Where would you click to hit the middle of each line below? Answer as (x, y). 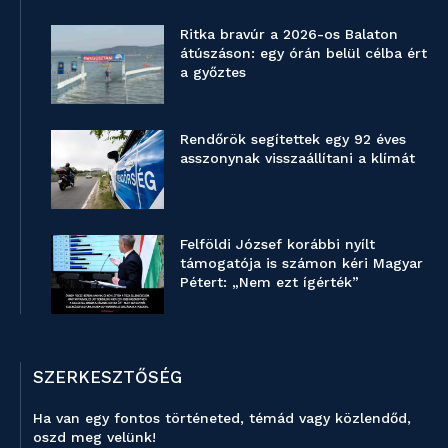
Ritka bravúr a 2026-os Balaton (289, 33)
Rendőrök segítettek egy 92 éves (293, 138)
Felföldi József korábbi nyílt (278, 244)
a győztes (213, 71)
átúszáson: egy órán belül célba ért (304, 52)
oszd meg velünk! (94, 437)
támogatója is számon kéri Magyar (302, 263)
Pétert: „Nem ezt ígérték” (270, 282)
